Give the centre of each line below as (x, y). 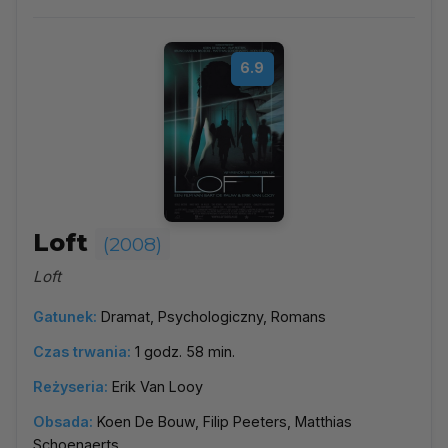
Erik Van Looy (157, 386)
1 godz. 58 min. (185, 351)
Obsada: (63, 421)
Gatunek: (65, 316)
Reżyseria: (70, 386)
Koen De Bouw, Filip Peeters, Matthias (224, 421)
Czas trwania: (82, 351)
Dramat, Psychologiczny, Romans (213, 316)
